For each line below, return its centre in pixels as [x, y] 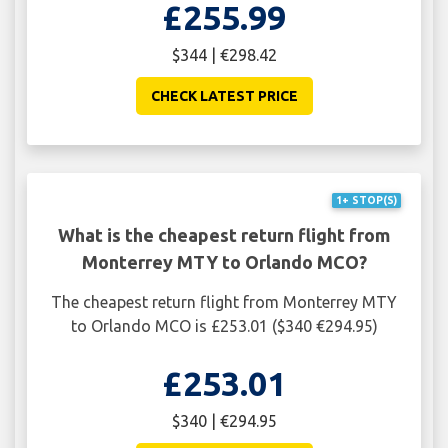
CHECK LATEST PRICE [224, 95]
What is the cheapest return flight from [224, 234]
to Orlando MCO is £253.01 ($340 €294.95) [224, 325]
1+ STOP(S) [366, 200]
